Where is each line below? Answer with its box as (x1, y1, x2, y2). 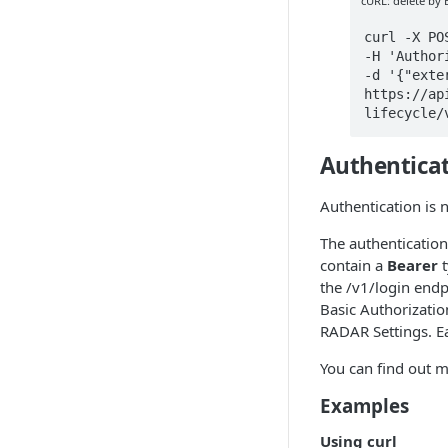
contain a (320, 254, 387, 275)
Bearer (387, 254, 438, 275)
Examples (320, 392, 409, 418)
